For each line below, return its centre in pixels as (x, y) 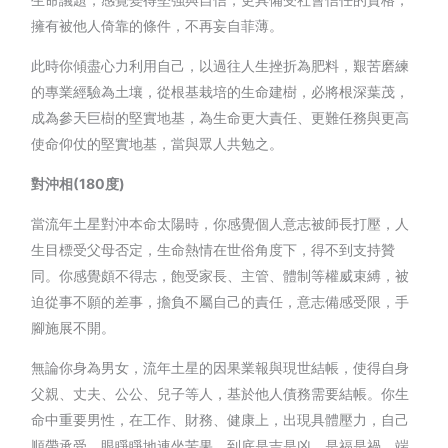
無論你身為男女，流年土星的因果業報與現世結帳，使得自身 (220, 367)
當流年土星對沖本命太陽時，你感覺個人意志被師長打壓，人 (220, 223)
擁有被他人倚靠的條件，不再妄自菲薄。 (157, 25)
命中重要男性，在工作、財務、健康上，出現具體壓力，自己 (220, 419)
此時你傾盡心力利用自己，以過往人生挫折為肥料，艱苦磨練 (220, 65)
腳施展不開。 (73, 327)
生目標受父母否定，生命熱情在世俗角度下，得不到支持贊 (213, 249)
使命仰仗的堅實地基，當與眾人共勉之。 (157, 143)
